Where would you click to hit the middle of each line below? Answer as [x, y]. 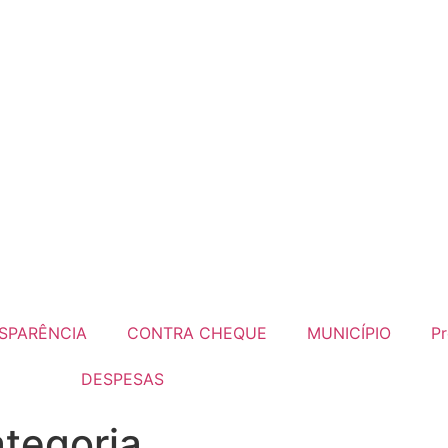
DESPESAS [122, 379]
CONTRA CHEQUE [196, 333]
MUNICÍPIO [348, 333]
